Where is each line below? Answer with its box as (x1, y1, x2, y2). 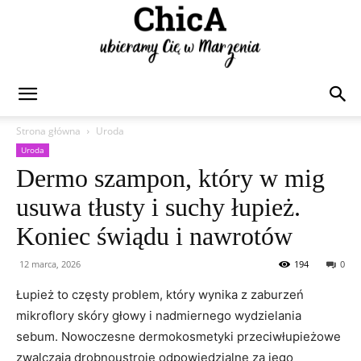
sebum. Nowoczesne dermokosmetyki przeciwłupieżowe (16, 329, 341, 344)
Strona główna (16, 124, 81, 138)
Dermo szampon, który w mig (16, 164, 325, 193)
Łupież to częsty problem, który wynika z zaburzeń (16, 287, 304, 302)
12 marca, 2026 (19, 258, 81, 270)
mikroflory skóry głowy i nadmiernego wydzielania (16, 308, 301, 323)
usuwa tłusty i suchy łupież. (16, 193, 301, 222)
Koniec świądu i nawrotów (16, 222, 293, 251)
